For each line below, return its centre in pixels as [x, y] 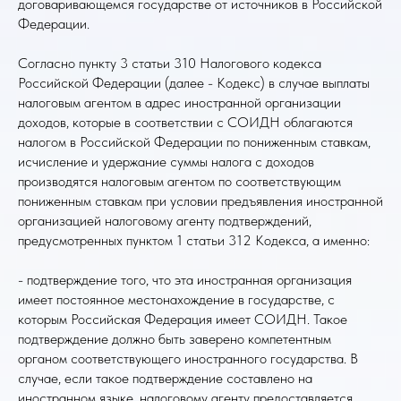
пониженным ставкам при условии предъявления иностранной [200, 201]
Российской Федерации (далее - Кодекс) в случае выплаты [194, 83]
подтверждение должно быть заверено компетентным [175, 339]
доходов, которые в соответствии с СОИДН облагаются [185, 122]
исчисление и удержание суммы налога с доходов [166, 162]
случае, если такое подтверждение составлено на [165, 378]
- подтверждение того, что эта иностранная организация [185, 280]
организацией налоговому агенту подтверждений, [165, 221]
